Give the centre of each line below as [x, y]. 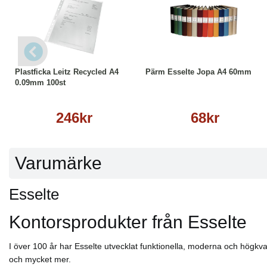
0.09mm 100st [40, 83]
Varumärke [58, 163]
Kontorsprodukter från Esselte [128, 222]
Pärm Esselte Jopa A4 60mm [198, 72]
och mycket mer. [40, 260]
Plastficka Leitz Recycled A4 [67, 72]
